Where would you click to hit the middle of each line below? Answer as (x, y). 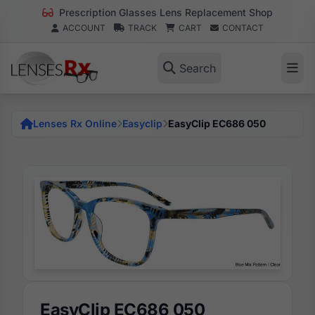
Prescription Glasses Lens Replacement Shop (165, 12)
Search (197, 68)
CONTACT (243, 28)
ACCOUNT (84, 28)
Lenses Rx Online (75, 123)
